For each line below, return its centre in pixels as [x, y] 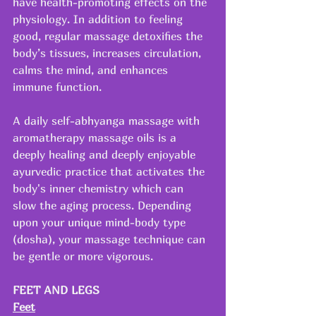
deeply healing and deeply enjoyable [106, 154]
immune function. [57, 86]
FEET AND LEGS [56, 290]
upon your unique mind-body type [101, 222]
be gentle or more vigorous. [83, 256]
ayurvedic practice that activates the [110, 171]
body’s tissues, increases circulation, [109, 53]
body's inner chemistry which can [100, 188]
